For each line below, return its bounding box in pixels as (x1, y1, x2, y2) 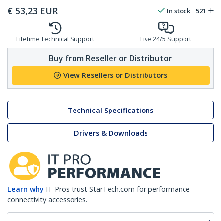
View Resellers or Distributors (63, 71, 167, 80)
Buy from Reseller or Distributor (49, 52, 172, 64)
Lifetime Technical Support (16, 35, 94, 44)
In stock (167, 6, 190, 16)
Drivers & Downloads (74, 128, 147, 138)
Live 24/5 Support (140, 35, 191, 44)
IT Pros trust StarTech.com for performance (46, 184, 190, 194)
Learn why (7, 184, 44, 194)
